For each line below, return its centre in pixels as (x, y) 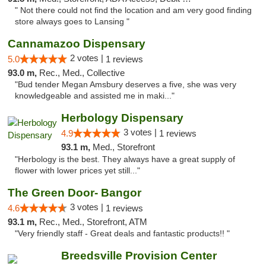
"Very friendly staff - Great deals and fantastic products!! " (122, 234)
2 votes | (88, 58)
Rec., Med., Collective (82, 73)
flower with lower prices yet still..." (77, 171)
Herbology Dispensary (122, 118)
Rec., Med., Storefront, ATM (93, 222)
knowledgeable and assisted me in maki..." (95, 96)
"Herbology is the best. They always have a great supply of (125, 159)
